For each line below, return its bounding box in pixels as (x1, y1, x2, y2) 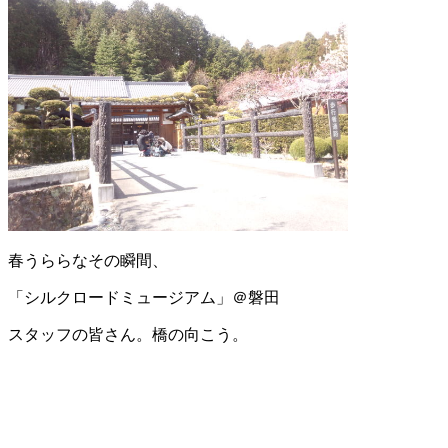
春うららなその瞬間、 (8, 252, 168, 270)
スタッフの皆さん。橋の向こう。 (8, 326, 248, 344)
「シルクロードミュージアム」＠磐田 (8, 289, 280, 307)
